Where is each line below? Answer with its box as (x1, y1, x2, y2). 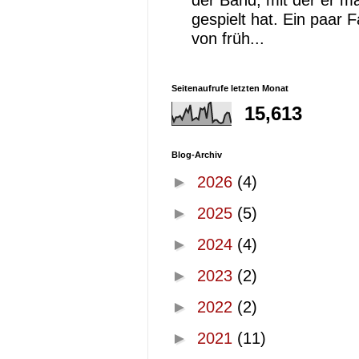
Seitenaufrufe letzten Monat (171, 83, 288, 93)
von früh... (192, 30, 264, 47)
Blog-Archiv (171, 150, 222, 159)
